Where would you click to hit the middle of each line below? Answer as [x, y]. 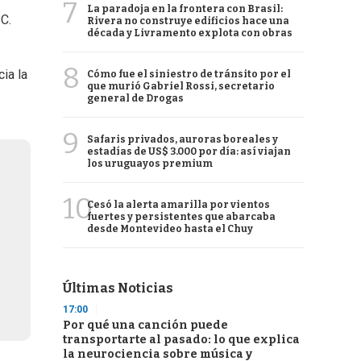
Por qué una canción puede [145, 325]
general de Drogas [135, 98]
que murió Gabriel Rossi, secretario [181, 86]
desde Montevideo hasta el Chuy [170, 229]
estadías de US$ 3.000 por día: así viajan [189, 151]
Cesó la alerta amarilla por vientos [178, 205]
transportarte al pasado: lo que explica [181, 340]
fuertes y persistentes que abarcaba [181, 217]
